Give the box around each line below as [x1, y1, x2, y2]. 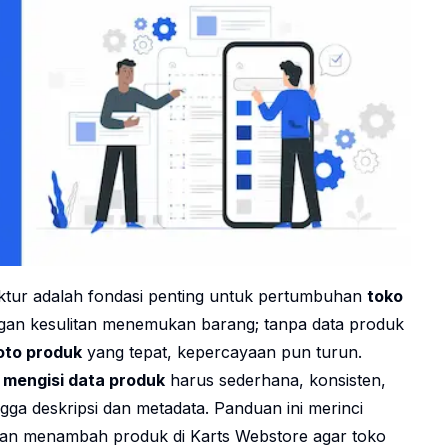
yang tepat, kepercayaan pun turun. [82, 342, 362, 363]
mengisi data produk [3, 370, 165, 391]
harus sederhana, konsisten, [165, 370, 386, 391]
